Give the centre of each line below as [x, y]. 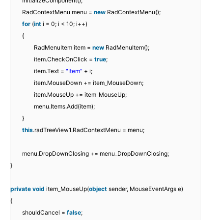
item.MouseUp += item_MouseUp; [80, 94]
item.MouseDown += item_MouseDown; [89, 82]
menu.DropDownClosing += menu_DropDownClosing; [96, 153]
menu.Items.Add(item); [64, 106]
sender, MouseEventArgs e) [146, 189]
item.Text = [50, 71]
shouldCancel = [44, 212]
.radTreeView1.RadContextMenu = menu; [89, 130]
